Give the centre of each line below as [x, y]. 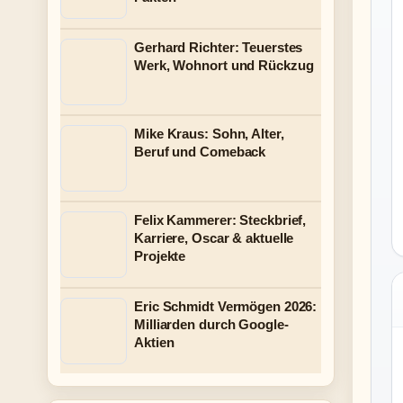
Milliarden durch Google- [211, 324]
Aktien [154, 342]
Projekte [160, 256]
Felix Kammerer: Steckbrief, [220, 220]
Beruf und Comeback [200, 152]
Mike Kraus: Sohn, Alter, [209, 134]
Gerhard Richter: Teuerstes [219, 47]
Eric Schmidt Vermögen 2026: [226, 306]
